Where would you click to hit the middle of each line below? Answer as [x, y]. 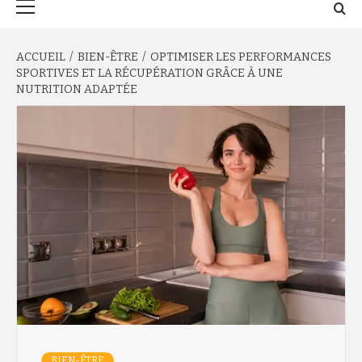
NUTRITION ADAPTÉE [77, 89]
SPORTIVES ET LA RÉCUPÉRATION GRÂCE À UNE [149, 73]
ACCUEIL [41, 57]
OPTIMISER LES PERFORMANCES [241, 57]
